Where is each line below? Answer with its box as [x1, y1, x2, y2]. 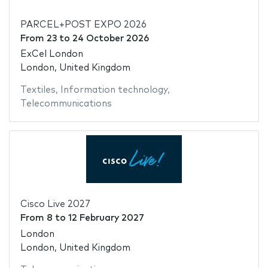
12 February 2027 [68, 214, 144, 223]
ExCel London [20, 50, 83, 59]
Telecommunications [20, 99, 112, 109]
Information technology [60, 86, 167, 95]
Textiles [20, 86, 56, 95]
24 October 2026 [72, 33, 149, 43]
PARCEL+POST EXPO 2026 [20, 20, 147, 29]
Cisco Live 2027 [20, 200, 90, 209]
